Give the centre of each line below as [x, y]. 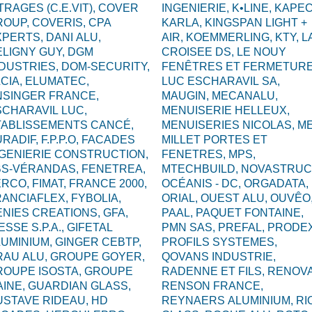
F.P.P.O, [61, 140]
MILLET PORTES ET [214, 140]
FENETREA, [113, 169]
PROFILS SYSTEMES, [219, 242]
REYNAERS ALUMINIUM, [229, 301]
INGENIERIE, [197, 8]
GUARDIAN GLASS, [79, 286]
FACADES [108, 140]
